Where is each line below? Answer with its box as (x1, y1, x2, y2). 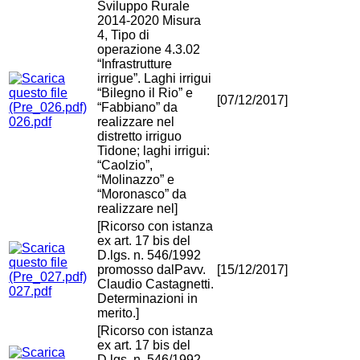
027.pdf (9, 284, 51, 299)
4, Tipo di (97, 28, 149, 43)
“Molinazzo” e (97, 173, 174, 187)
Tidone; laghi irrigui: (97, 144, 210, 158)
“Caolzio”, (97, 158, 153, 173)
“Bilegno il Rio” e (97, 86, 193, 100)
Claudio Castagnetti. (97, 277, 214, 292)
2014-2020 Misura (97, 14, 201, 28)
